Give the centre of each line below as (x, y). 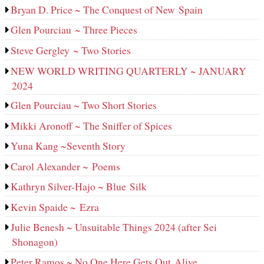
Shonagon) (34, 242)
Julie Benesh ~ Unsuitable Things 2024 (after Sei (114, 227)
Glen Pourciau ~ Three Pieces (74, 30)
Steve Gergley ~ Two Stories (71, 50)
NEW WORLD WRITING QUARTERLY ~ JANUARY (129, 70)
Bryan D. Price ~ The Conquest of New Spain (107, 9)
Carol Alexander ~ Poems (66, 166)
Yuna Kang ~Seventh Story (68, 146)
